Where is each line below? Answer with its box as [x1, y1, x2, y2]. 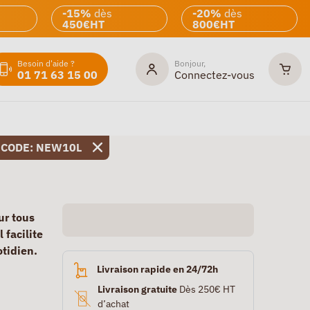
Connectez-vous [174, 67, 255, 82]
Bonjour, [174, 57, 206, 69]
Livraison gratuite [97, 282, 177, 295]
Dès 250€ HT [176, 282, 235, 295]
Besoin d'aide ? [17, 57, 75, 69]
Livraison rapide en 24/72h [97, 262, 218, 275]
